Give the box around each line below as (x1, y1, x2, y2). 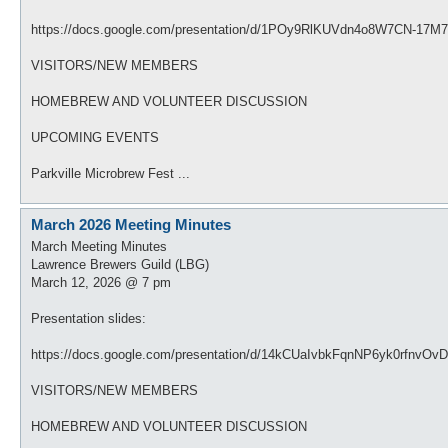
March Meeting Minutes (31, 239, 167, 254)
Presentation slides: (31, 311, 146, 326)
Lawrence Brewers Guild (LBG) (31, 257, 209, 272)
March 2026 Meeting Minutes (31, 215, 231, 233)
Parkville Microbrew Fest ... (31, 165, 190, 181)
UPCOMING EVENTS (31, 129, 159, 145)
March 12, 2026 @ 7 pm (31, 275, 171, 290)
